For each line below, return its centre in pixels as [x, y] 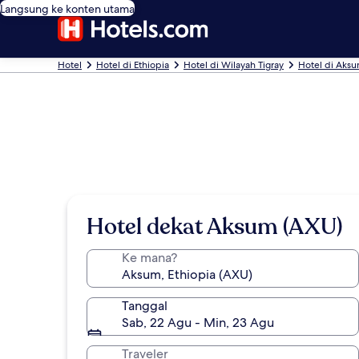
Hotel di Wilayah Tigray [234, 65]
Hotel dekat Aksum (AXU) [214, 227]
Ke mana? [149, 258]
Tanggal [145, 306]
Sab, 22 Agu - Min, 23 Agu [198, 323]
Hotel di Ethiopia [133, 65]
